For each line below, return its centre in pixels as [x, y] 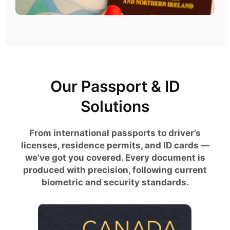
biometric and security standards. [115, 182]
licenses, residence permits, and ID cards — [115, 145]
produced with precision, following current [115, 170]
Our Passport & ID [115, 86]
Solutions [115, 106]
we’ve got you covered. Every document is [115, 157]
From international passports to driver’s [115, 133]
